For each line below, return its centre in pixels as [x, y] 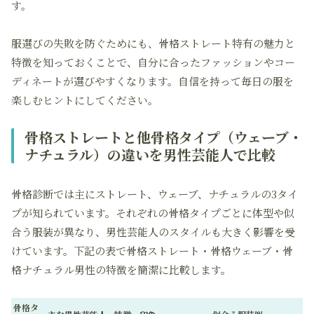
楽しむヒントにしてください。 [85, 100]
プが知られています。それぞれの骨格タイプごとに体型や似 [153, 213]
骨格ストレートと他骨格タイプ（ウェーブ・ [164, 137]
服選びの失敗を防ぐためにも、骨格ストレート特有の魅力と [153, 43]
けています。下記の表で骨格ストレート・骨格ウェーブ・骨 [152, 251]
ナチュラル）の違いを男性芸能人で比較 [150, 155]
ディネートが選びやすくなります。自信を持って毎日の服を [152, 81]
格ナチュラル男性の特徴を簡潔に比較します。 [121, 269]
